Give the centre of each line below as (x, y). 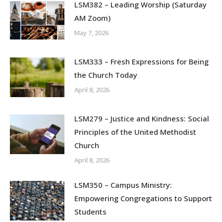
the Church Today (106, 75)
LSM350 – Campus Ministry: (123, 185)
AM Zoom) (92, 18)
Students (90, 212)
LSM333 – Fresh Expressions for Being (141, 62)
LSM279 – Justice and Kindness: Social (142, 119)
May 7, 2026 (91, 33)
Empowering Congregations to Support (143, 198)
